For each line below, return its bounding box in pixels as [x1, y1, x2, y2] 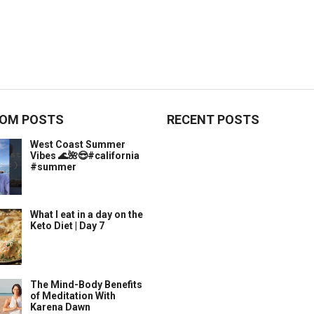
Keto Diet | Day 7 [30, 220, 104, 231]
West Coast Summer [30, 139, 125, 150]
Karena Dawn [30, 301, 90, 313]
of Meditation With [30, 290, 116, 301]
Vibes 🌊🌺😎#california [30, 150, 139, 161]
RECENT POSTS [167, 112, 259, 127]
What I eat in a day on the [30, 209, 143, 220]
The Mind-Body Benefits [30, 279, 142, 290]
